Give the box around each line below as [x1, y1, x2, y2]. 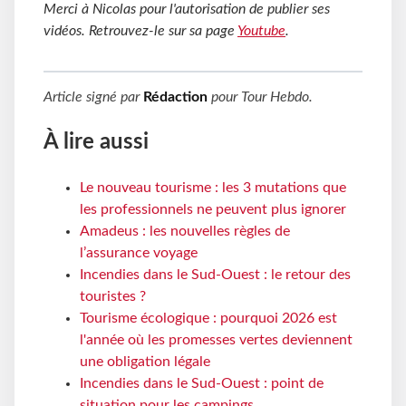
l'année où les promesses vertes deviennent [80, 333, 353, 348]
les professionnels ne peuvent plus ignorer [80, 202, 346, 217]
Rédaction [143, 90, 208, 105]
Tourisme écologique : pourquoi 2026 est [80, 311, 337, 326]
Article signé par [43, 90, 143, 105]
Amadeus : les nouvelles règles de [80, 224, 290, 239]
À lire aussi [43, 131, 149, 154]
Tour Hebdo [241, 90, 309, 105]
